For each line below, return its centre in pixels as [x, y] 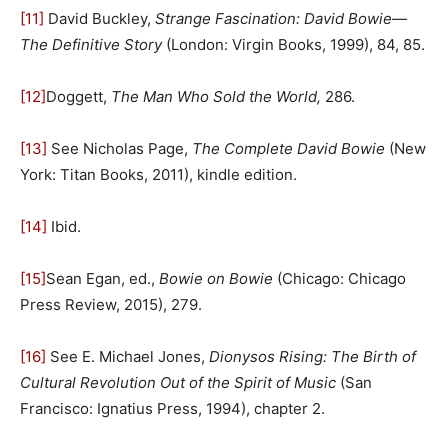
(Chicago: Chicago [339, 278]
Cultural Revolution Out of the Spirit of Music [178, 382]
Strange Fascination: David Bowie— [281, 18]
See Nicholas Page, [119, 148]
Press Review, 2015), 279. [111, 304]
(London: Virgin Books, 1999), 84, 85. [293, 44]
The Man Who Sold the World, [218, 96]
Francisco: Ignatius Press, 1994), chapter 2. [172, 408]
